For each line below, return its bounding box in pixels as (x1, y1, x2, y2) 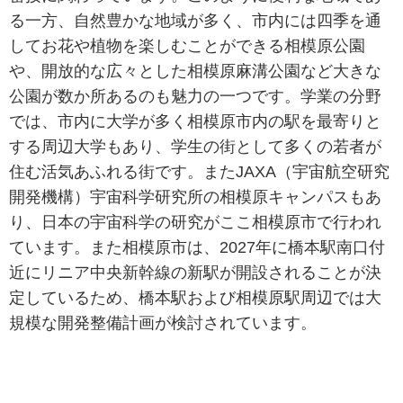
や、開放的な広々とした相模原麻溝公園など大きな (9, 61, 381, 80)
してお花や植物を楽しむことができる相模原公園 (9, 36, 365, 55)
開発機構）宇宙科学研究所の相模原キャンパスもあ (9, 187, 381, 206)
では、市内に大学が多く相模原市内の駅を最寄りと (9, 112, 381, 130)
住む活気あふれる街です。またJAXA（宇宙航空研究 (9, 162, 390, 181)
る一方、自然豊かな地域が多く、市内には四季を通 (9, 11, 381, 30)
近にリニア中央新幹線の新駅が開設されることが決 (9, 263, 381, 282)
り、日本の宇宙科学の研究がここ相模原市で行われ (9, 212, 381, 231)
